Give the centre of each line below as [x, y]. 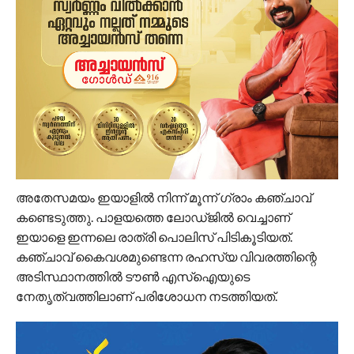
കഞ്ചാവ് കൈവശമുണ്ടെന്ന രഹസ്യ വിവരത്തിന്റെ [166, 257]
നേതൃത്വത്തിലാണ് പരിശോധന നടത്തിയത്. [146, 296]
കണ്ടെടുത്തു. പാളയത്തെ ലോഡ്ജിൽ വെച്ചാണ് [153, 217]
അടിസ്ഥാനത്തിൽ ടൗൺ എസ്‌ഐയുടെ [132, 277]
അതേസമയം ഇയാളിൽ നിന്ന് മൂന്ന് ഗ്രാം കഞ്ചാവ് [163, 198]
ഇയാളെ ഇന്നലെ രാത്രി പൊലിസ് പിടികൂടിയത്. [154, 237]
